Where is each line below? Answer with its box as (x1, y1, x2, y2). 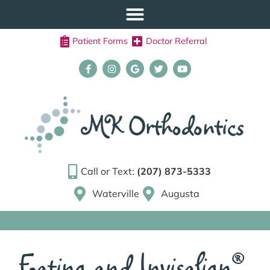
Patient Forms (72, 36, 128, 46)
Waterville (92, 187, 139, 200)
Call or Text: (81, 165, 137, 178)
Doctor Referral (145, 36, 207, 46)
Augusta (161, 187, 200, 200)
